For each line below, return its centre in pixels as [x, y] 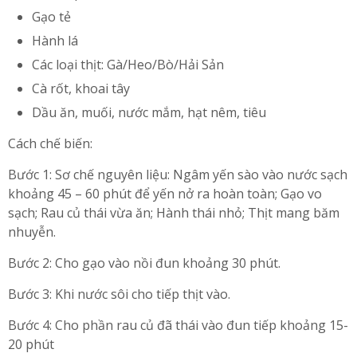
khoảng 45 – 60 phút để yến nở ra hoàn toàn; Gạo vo [165, 193]
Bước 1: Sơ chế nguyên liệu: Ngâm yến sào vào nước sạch [178, 174]
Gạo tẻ [51, 16]
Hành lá [55, 40]
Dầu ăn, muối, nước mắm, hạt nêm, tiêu [149, 112]
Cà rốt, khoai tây [81, 88]
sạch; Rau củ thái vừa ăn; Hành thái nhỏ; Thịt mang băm [174, 212]
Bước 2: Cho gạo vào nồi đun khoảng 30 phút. [144, 263]
